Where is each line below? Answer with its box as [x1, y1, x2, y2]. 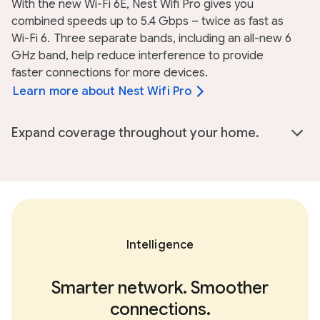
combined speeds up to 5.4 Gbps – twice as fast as [11, 14, 284, 29]
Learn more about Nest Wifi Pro [13, 84, 191, 99]
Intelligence [126, 238, 194, 253]
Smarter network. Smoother [51, 277, 269, 299]
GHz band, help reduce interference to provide [11, 49, 264, 63]
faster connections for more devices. [11, 66, 208, 80]
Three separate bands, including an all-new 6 [51, 31, 291, 46]
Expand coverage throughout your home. [11, 125, 259, 141]
